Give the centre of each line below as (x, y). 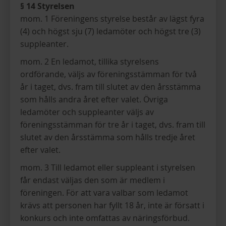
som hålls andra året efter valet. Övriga (94, 99)
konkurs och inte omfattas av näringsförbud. (105, 218)
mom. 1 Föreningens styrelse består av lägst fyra (112, 19)
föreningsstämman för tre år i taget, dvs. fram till (113, 125)
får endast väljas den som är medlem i (93, 180)
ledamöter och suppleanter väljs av (87, 112)
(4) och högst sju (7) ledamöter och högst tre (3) (110, 31)
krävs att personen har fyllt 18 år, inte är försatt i (112, 205)
